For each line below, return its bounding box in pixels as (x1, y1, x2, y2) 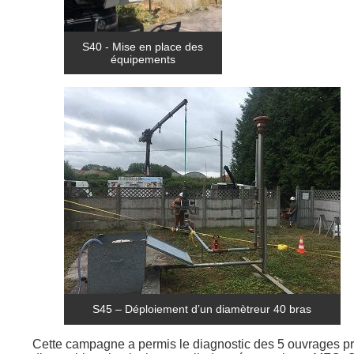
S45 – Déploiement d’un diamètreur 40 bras (92, 303, 312, 316)
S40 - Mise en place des (82, 40, 204, 54)
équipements (110, 53, 175, 66)
